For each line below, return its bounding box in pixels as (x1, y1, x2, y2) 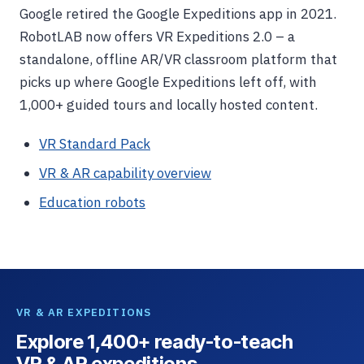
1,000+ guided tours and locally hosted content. (19, 96, 318, 114)
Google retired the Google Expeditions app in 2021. (19, 5, 336, 23)
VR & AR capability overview (39, 164, 211, 182)
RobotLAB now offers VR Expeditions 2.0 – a (19, 28, 295, 45)
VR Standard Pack (39, 135, 150, 153)
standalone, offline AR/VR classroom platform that (19, 50, 337, 68)
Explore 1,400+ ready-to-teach (16, 330, 293, 353)
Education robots (39, 193, 145, 211)
